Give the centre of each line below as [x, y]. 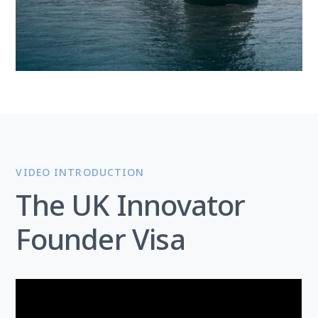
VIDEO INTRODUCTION [80, 172]
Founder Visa [100, 239]
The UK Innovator [131, 205]
